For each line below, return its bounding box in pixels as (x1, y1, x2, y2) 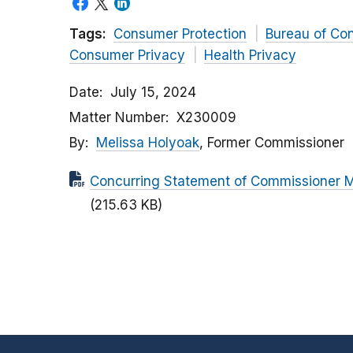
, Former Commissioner (199, 135, 344, 151)
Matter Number (69, 110, 165, 126)
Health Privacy (203, 47, 296, 64)
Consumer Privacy (69, 47, 185, 64)
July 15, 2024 (110, 84, 196, 101)
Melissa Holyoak (96, 135, 199, 151)
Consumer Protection (113, 26, 247, 43)
